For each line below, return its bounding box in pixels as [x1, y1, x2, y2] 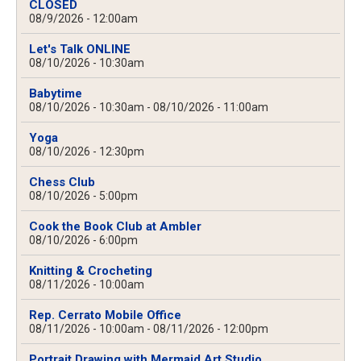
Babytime [29, 86, 82, 102]
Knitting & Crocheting [29, 263, 152, 279]
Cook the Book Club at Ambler [29, 219, 201, 234]
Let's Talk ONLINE [29, 42, 131, 57]
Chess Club [29, 175, 95, 190]
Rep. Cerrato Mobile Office [29, 308, 181, 323]
